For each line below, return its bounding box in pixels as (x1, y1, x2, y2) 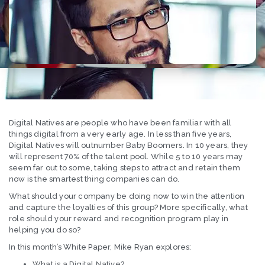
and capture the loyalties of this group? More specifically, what (9, 203, 248, 212)
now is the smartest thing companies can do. (9, 174, 180, 184)
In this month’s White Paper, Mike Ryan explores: (9, 243, 192, 252)
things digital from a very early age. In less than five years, (9, 130, 232, 139)
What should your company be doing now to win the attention (9, 192, 245, 201)
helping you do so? (9, 225, 81, 235)
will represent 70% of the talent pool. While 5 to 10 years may (9, 152, 243, 161)
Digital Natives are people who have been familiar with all (9, 118, 232, 128)
